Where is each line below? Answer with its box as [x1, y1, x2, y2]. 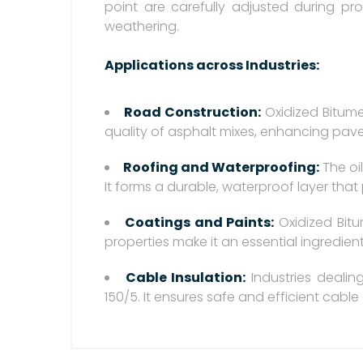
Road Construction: [124, 102, 262, 122]
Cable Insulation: [125, 267, 246, 287]
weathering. [105, 16, 179, 36]
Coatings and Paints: [124, 212, 275, 232]
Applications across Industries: [105, 55, 319, 75]
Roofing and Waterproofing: [123, 157, 319, 177]
